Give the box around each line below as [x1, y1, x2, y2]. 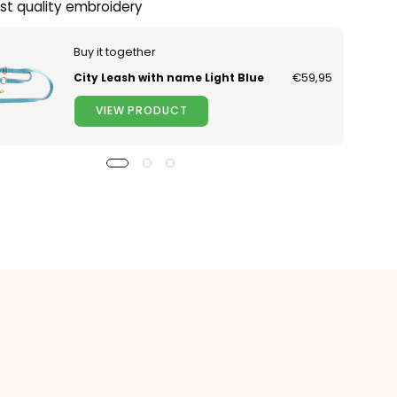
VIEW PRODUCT [95, 103, 188, 119]
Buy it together [74, 44, 157, 60]
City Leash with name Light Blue [74, 70, 265, 86]
